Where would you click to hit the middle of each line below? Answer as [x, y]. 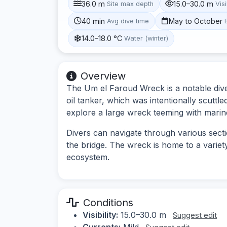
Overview [103, 76]
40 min [93, 21]
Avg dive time [128, 21]
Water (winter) [146, 39]
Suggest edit [195, 215]
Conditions [108, 202]
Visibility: [100, 215]
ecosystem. [88, 157]
